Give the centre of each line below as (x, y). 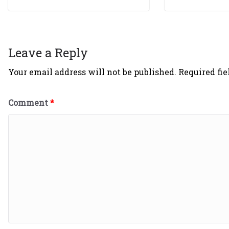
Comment (29, 102)
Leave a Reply (48, 52)
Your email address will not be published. (92, 72)
